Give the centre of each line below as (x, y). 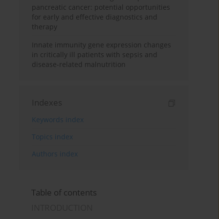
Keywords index (58, 120)
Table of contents (64, 193)
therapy (45, 27)
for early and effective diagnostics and (95, 17)
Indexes (47, 103)
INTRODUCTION (62, 208)
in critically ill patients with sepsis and (95, 55)
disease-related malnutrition (79, 65)
